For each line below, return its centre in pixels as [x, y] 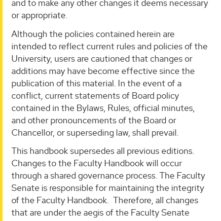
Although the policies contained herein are [93, 34]
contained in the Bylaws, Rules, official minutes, [103, 108]
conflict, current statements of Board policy [95, 95]
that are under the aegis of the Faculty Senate [100, 213]
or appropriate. [39, 15]
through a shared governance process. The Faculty [108, 176]
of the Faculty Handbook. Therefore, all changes [105, 200]
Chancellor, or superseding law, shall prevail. [95, 132]
